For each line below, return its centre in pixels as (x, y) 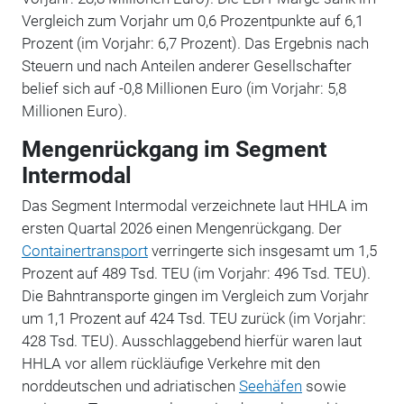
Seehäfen (270, 386)
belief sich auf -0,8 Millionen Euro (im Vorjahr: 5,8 (184, 88)
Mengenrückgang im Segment (174, 149)
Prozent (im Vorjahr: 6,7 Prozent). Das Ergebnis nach (195, 43)
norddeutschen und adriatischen (130, 386)
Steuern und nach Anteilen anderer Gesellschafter (186, 65)
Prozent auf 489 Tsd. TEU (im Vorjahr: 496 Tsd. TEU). (196, 273)
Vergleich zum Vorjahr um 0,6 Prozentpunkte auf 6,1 (192, 20)
